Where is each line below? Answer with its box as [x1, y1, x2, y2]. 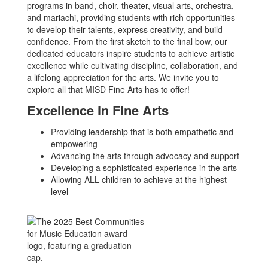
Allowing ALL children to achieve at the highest [51, 173, 227, 185]
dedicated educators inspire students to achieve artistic [27, 47, 234, 59]
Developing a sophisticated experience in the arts [51, 162, 237, 173]
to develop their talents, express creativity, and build [27, 23, 223, 35]
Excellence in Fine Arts [27, 100, 169, 120]
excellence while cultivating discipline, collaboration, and [27, 59, 238, 71]
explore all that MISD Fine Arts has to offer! [27, 83, 190, 95]
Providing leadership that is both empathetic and [51, 126, 233, 138]
